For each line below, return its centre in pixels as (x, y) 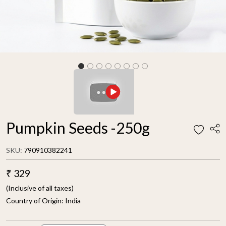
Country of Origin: (36, 201)
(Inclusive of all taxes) (40, 188)
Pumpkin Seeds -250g (78, 128)
